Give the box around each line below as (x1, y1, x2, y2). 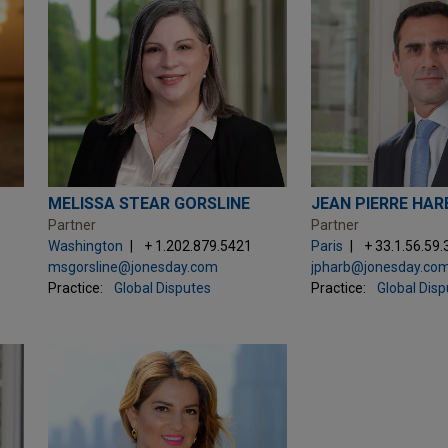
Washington (47, 238, 123, 254)
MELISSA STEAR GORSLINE (47, 194, 250, 213)
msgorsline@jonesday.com (47, 259, 218, 275)
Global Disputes (113, 280, 211, 296)
